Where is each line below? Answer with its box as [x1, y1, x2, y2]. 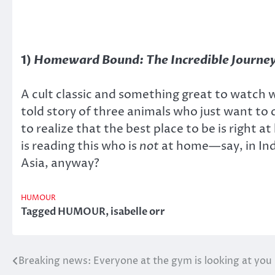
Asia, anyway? [21, 155, 99, 172]
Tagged [21, 204, 58, 219]
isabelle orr [110, 204, 165, 219]
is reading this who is [21, 138, 139, 155]
